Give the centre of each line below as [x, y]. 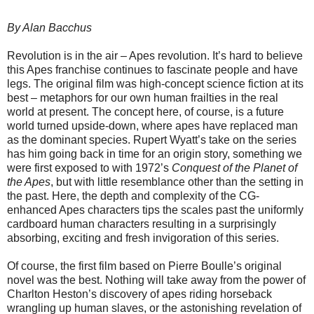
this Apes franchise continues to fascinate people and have [152, 70]
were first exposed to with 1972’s [89, 168]
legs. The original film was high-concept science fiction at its [155, 84]
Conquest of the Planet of [234, 168]
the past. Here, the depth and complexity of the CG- [133, 196]
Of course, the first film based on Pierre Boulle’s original [144, 266]
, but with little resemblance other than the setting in [177, 182]
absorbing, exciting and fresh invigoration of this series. [143, 238]
